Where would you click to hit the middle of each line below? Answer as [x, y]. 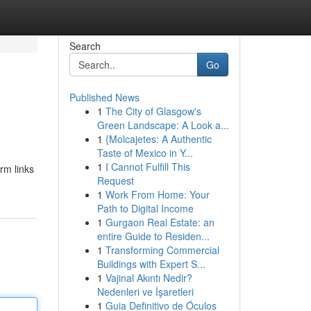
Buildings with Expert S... [151, 264]
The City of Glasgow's [153, 111]
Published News [104, 97]
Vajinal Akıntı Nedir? [149, 278]
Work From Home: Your [157, 194]
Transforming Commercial [162, 250]
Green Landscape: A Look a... [163, 125]
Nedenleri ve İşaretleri [145, 292]
